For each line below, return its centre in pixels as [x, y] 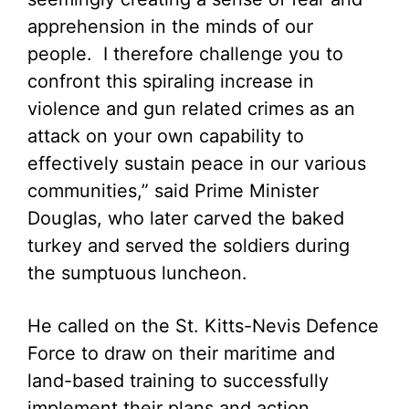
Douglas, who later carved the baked [186, 218]
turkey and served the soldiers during [189, 246]
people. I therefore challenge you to [185, 54]
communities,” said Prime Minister [173, 191]
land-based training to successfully [178, 381]
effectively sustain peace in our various [197, 163]
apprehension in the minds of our [170, 26]
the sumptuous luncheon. [137, 273]
